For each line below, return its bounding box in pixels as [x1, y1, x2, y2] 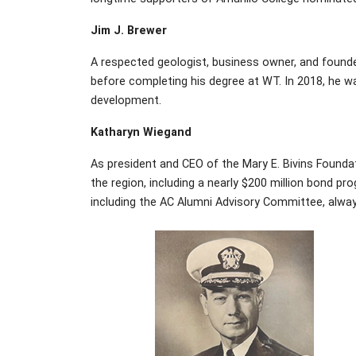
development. [91, 93, 161, 107]
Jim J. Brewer [91, 23, 167, 37]
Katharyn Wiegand [91, 125, 192, 139]
